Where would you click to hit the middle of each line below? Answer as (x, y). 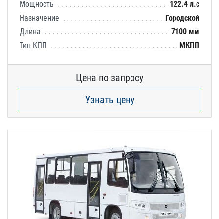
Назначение (40, 18)
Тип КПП (34, 45)
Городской (182, 18)
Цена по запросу (109, 77)
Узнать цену (109, 99)
